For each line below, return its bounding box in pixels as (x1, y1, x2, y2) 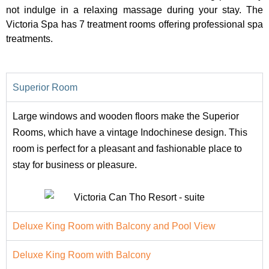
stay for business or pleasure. (13, 160, 137, 170)
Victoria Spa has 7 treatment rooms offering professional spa (6, 19, 263, 29)
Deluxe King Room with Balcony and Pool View (13, 221, 216, 231)
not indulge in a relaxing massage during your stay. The (6, 5, 263, 15)
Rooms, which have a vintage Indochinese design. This (13, 127, 247, 138)
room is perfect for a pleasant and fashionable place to (13, 144, 242, 154)
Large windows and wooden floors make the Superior (13, 111, 239, 121)
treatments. (6, 34, 53, 44)
